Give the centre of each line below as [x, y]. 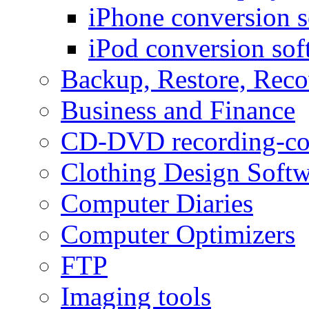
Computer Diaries [157, 203]
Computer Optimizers [178, 234]
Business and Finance [178, 110]
